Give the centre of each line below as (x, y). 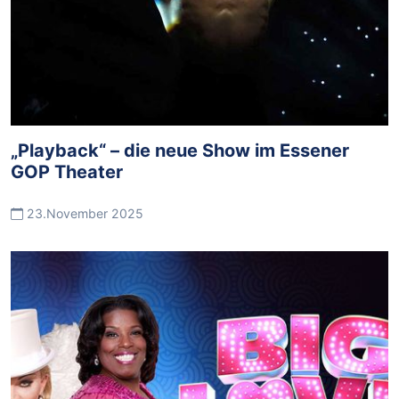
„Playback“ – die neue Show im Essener (180, 151)
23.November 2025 (83, 213)
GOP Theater (67, 172)
